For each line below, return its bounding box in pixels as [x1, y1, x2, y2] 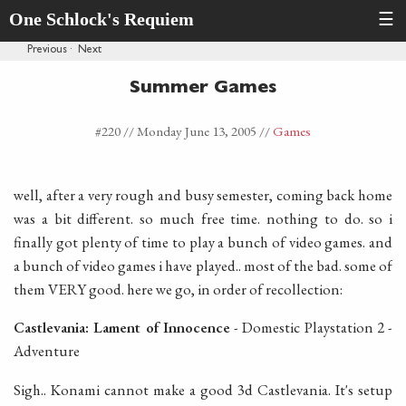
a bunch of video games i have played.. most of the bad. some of [14, 255, 392, 275]
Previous [27, 45, 67, 56]
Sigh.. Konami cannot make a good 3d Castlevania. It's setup [14, 380, 392, 401]
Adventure [14, 341, 80, 362]
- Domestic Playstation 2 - [229, 317, 392, 338]
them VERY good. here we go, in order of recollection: [14, 278, 343, 299]
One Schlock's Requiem [9, 9, 194, 29]
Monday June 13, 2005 [137, 122, 259, 140]
